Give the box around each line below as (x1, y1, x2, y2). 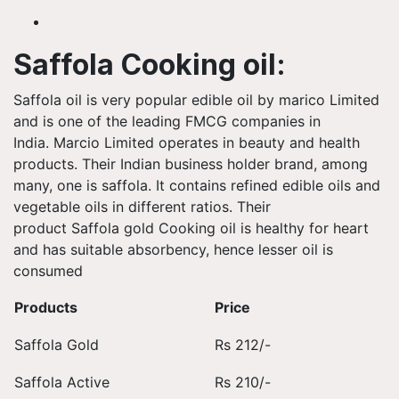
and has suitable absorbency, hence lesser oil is (13, 240, 333, 258)
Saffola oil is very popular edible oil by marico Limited (13, 91, 379, 109)
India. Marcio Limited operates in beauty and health (13, 134, 360, 151)
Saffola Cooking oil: (13, 47, 286, 82)
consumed (13, 262, 87, 280)
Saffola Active (14, 373, 114, 391)
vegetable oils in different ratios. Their (13, 198, 271, 216)
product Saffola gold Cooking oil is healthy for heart (13, 219, 369, 237)
